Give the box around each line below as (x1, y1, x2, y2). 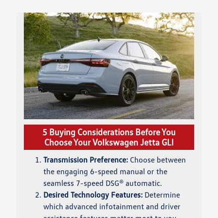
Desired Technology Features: (43, 190, 143, 200)
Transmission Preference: (43, 155, 128, 165)
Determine (143, 190, 181, 200)
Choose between (128, 155, 186, 165)
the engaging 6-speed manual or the (43, 166, 168, 177)
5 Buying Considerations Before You (42, 127, 176, 138)
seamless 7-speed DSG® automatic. (43, 178, 163, 188)
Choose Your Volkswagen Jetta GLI (44, 137, 174, 148)
